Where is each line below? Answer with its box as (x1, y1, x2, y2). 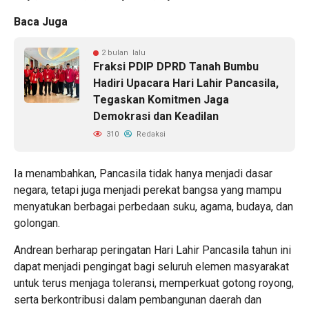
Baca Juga (14, 14, 68, 28)
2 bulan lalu (101, 48, 146, 57)
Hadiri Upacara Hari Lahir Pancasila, (93, 76, 279, 90)
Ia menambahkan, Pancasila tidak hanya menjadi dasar (14, 166, 272, 180)
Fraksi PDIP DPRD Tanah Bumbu (93, 59, 259, 73)
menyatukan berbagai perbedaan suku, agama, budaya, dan (14, 199, 293, 213)
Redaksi (134, 129, 166, 139)
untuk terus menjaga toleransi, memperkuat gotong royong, (14, 276, 294, 290)
